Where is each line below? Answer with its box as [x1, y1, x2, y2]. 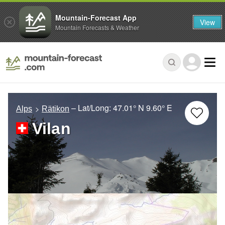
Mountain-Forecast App [55, 12, 137, 23]
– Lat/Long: [71, 102, 114, 114]
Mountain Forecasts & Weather [55, 23, 139, 32]
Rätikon [42, 104, 70, 114]
